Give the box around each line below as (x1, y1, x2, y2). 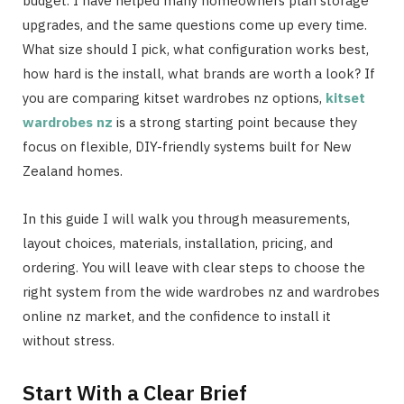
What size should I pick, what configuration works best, (23, 40, 369, 58)
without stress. (23, 331, 115, 349)
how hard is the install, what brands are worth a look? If (23, 64, 375, 82)
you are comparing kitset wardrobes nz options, (23, 88, 326, 106)
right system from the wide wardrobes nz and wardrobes (23, 282, 380, 300)
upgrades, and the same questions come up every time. (23, 15, 367, 33)
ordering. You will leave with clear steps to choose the (23, 258, 365, 276)
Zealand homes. (23, 161, 123, 179)
